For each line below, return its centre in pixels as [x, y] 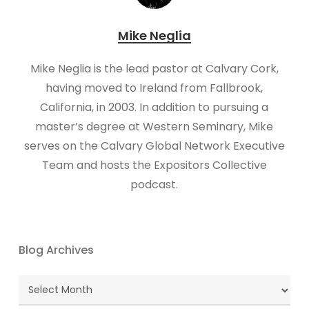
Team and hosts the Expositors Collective [154, 165]
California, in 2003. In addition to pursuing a [154, 107]
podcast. [154, 184]
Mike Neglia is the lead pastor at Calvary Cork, [154, 68]
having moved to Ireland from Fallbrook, [154, 88]
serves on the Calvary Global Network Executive [154, 146]
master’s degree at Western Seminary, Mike [154, 126]
